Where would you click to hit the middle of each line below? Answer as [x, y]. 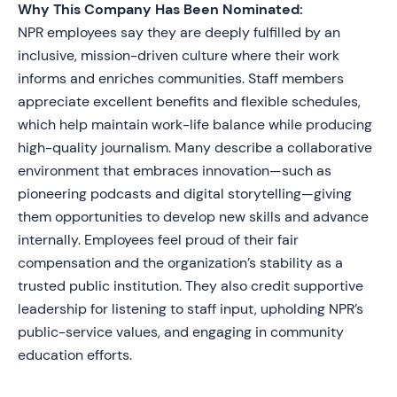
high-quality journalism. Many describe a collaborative [195, 148]
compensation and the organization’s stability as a [180, 263]
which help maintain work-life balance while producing [195, 125]
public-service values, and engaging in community [181, 332]
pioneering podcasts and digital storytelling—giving [185, 194]
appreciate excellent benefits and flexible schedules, [189, 101]
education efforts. [75, 355]
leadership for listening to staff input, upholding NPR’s [191, 309]
